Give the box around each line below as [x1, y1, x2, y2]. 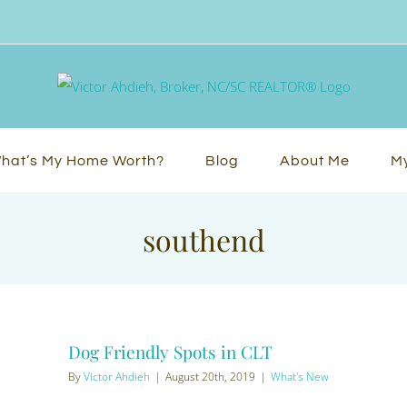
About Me [280, 154, 350, 168]
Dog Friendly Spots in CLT [68, 340, 273, 363]
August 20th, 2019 [165, 369, 255, 384]
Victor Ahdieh [84, 369, 150, 384]
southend [142, 219, 265, 259]
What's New [271, 369, 329, 384]
